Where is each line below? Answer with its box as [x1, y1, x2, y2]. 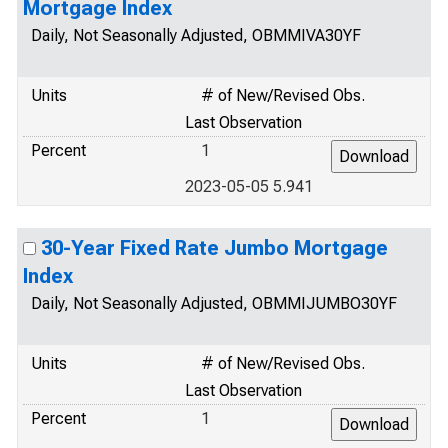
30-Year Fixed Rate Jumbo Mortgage [41, 236, 388, 260]
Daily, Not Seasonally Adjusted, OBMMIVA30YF [31, 26, 361, 45]
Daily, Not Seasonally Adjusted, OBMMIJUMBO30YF [31, 294, 397, 313]
